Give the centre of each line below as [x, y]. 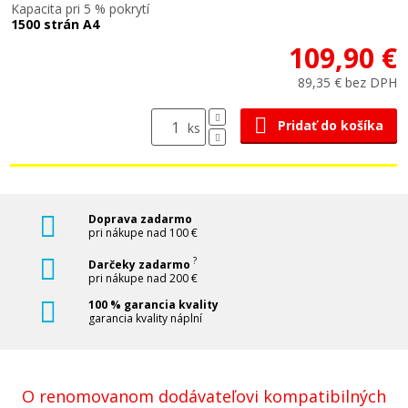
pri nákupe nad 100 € [143, 233]
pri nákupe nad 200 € [143, 278]
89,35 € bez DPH [347, 82]
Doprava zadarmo [140, 219]
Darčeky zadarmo [141, 265]
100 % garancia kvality [153, 305]
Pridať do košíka [331, 125]
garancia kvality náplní [145, 318]
